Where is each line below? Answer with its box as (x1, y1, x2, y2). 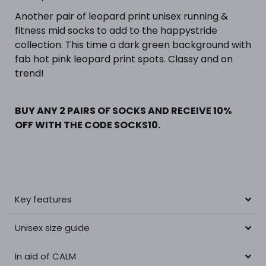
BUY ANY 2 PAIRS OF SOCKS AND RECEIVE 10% (15, 103, 232, 118)
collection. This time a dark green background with (15, 37, 251, 52)
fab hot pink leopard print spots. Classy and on (15, 52, 233, 66)
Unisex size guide (15, 221, 90, 234)
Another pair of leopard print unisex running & (15, 9, 228, 23)
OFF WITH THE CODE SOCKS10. (15, 118, 160, 132)
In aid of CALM (15, 249, 76, 262)
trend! (15, 66, 46, 80)
